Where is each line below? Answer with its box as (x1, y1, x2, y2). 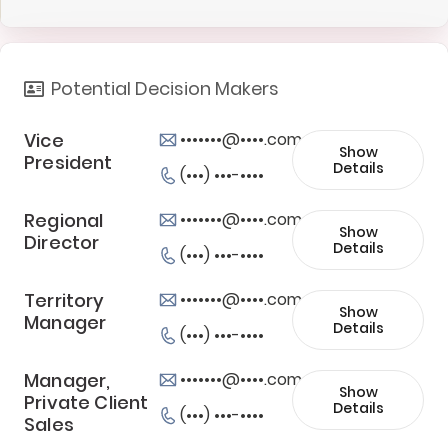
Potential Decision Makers (51, 75, 280, 101)
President (24, 149, 113, 175)
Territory (24, 287, 105, 313)
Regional (24, 207, 104, 233)
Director (24, 229, 100, 255)
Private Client (24, 389, 149, 415)
